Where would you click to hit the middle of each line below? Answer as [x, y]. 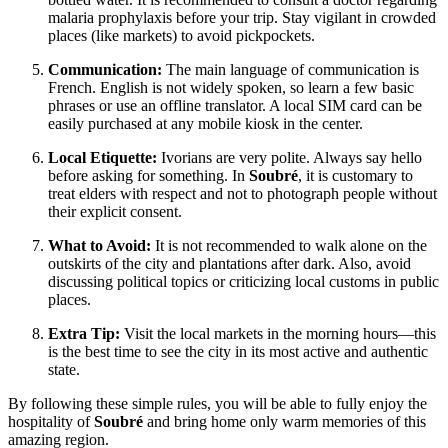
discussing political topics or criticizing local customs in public [243, 282]
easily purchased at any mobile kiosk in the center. [205, 124]
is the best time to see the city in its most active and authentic [238, 352]
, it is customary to [355, 176]
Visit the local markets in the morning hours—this [278, 334]
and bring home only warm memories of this [284, 422]
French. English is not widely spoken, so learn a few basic [231, 88]
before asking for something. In [148, 176]
